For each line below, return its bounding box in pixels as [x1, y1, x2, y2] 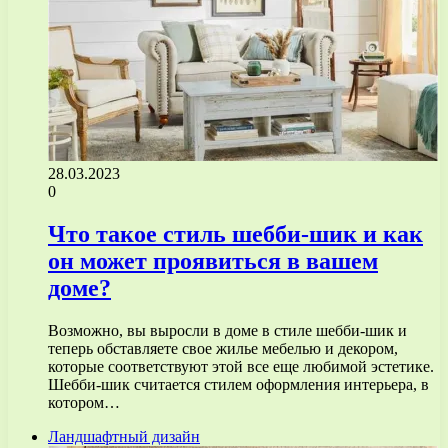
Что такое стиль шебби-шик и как [48, 220, 423, 247]
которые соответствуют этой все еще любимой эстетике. [48, 357, 434, 375]
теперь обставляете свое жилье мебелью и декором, [48, 339, 398, 357]
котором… [48, 393, 120, 411]
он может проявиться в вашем [48, 247, 378, 274]
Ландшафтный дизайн [48, 427, 200, 445]
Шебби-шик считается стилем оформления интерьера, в [48, 375, 429, 393]
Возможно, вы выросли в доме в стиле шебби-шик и [48, 321, 407, 339]
